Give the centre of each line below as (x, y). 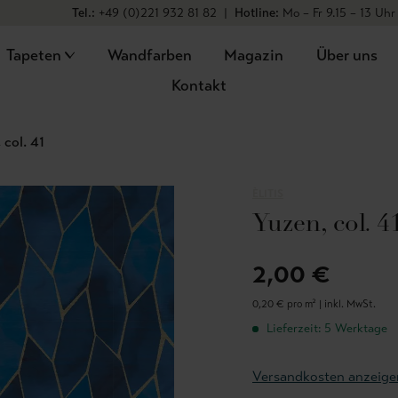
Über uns (347, 55)
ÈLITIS (268, 194)
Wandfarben (149, 55)
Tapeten (33, 55)
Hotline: (257, 13)
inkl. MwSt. (350, 304)
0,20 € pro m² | (288, 304)
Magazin (254, 55)
